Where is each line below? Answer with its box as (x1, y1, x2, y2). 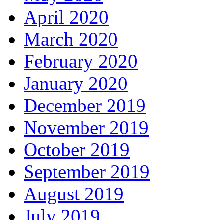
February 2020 (24, 51, 137, 72)
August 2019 (24, 183, 124, 205)
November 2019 (24, 117, 149, 138)
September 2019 (24, 161, 150, 183)
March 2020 (24, 28, 118, 50)
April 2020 (24, 6, 109, 28)
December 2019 (24, 95, 146, 116)
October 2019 (24, 139, 130, 161)
